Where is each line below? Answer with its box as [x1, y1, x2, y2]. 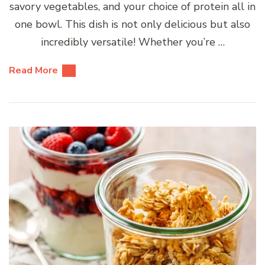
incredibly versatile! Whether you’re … [40, 35, 225, 50]
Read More [9, 64, 58, 77]
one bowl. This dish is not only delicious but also [15, 17, 250, 32]
